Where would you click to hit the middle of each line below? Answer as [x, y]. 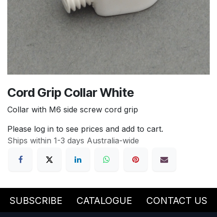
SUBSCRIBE [36, 201]
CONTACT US [177, 201]
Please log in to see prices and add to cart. [85, 129]
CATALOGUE [104, 201]
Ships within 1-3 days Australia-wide [73, 140]
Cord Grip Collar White [71, 92]
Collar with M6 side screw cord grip [73, 109]
